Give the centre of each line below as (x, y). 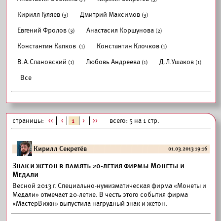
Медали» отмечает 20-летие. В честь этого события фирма (100, 195)
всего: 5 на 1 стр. (132, 121)
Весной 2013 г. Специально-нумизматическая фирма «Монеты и (109, 186)
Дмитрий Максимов (110, 15)
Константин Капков (47, 46)
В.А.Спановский (42, 62)
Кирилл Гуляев (39, 15)
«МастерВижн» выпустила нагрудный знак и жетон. (90, 203)
